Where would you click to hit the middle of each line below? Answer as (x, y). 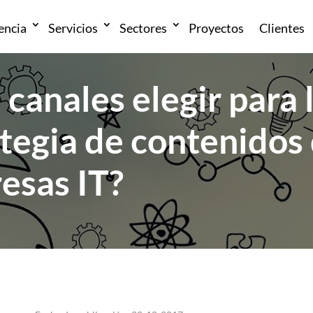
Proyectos (217, 28)
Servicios (73, 28)
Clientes (282, 28)
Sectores (144, 28)
